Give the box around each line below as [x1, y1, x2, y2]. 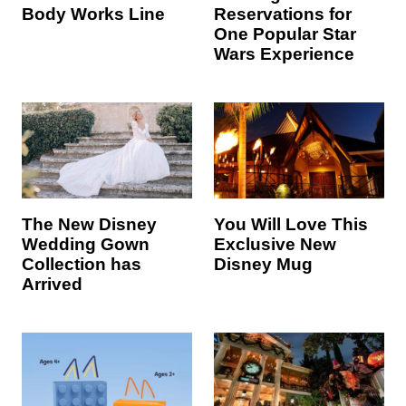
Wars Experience [214, 43, 354, 63]
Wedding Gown [22, 234, 150, 254]
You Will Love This [214, 214, 368, 234]
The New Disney [22, 214, 157, 234]
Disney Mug [214, 254, 313, 274]
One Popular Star [214, 24, 356, 43]
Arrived [22, 274, 82, 294]
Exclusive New [214, 234, 336, 254]
